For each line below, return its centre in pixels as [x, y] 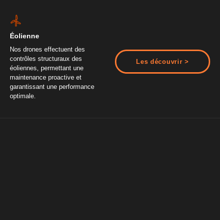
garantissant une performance [52, 87]
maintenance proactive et [46, 78]
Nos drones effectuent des [47, 50]
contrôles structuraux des [46, 59]
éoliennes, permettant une [47, 68]
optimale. [23, 96]
